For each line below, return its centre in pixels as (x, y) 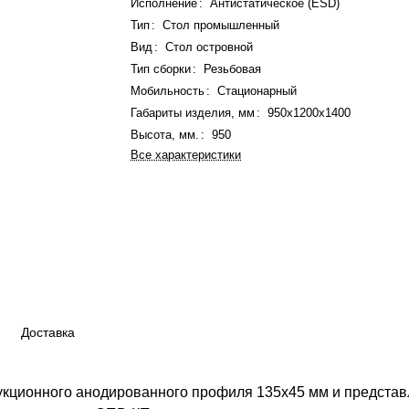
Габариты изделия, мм (193, 113)
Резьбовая (233, 69)
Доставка (48, 333)
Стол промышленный (221, 25)
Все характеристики (186, 155)
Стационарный (257, 91)
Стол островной (210, 47)
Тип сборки (163, 69)
